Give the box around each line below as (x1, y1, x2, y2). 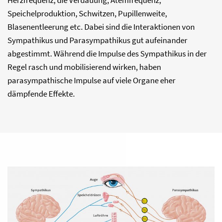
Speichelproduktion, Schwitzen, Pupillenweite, (7, 8, 167, 19)
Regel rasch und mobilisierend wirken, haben (7, 61, 161, 72)
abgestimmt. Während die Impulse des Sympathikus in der (7, 48, 207, 59)
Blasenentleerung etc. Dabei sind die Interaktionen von (7, 21, 195, 32)
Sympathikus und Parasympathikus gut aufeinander (7, 35, 187, 46)
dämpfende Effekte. (7, 88, 75, 99)
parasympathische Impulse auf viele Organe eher (7, 75, 175, 86)
